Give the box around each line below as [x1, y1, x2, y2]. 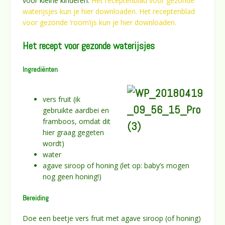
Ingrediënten [23, 65, 58, 74]
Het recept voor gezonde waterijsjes [23, 39, 155, 53]
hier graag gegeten [43, 127, 104, 137]
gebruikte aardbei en [43, 105, 109, 115]
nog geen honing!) [43, 171, 101, 181]
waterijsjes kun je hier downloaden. [23, 7, 137, 17]
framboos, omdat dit [43, 116, 110, 126]
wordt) [43, 138, 64, 148]
